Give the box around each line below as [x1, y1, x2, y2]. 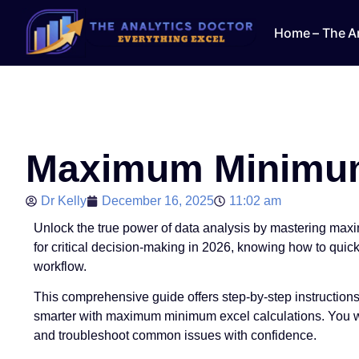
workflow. [34, 260, 87, 273]
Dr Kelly [41, 194, 87, 208]
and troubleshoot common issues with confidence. [34, 329, 317, 343]
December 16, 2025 [102, 194, 214, 208]
